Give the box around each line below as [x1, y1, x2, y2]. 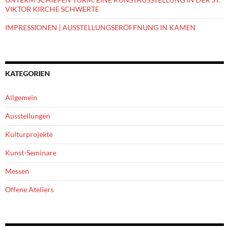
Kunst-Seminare [5, 148, 56, 157]
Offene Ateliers [5, 185, 54, 194]
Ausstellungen [5, 111, 50, 121]
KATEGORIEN [5, 69, 50, 78]
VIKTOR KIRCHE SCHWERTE [5, 5, 99, 14]
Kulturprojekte [5, 130, 53, 139]
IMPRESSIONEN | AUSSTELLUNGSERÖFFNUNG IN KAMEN [5, 23, 196, 32]
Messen [5, 167, 29, 176]
